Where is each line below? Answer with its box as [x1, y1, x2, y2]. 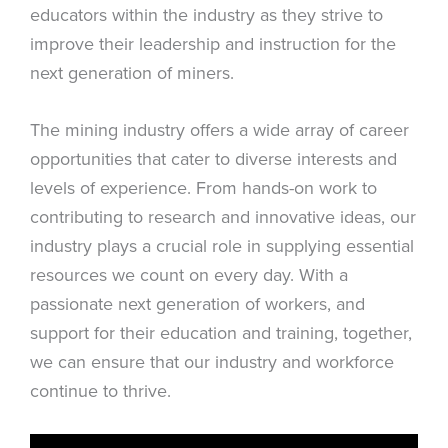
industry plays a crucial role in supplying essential [30, 233, 414, 259]
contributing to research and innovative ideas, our [30, 204, 416, 230]
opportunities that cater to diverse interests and [30, 146, 397, 172]
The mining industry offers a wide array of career [30, 117, 409, 143]
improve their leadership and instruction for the [30, 30, 396, 56]
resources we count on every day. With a [30, 262, 348, 288]
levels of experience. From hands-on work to [30, 175, 377, 201]
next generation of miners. [30, 59, 234, 85]
